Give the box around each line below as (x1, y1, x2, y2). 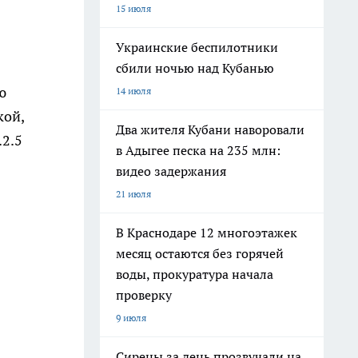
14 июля (116, 85, 151, 97)
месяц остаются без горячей (116, 245, 284, 261)
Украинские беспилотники (116, 39, 278, 55)
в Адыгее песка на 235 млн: (116, 142, 280, 158)
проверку (116, 287, 172, 303)
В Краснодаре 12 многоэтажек (116, 225, 297, 241)
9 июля (116, 312, 146, 324)
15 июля (116, 2, 151, 14)
